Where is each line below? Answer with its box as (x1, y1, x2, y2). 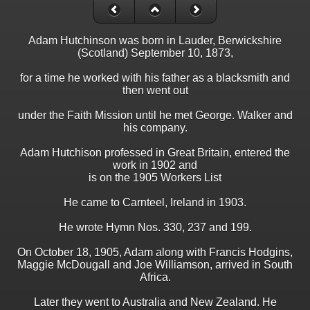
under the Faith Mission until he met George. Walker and (17, 109, 293, 122)
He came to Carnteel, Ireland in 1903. (64, 197, 246, 209)
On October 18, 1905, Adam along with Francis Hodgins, (17, 246, 293, 259)
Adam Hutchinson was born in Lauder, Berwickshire (28, 35, 282, 47)
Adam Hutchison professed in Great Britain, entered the (20, 147, 290, 159)
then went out (122, 84, 188, 97)
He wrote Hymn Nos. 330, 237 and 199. (58, 221, 252, 234)
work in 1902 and (113, 159, 197, 172)
